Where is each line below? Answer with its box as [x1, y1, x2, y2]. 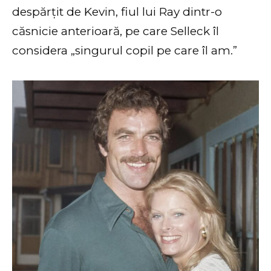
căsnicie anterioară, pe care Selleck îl [12, 24, 219, 39]
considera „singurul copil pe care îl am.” [12, 44, 237, 58]
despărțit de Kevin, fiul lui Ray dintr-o [12, 5, 222, 19]
